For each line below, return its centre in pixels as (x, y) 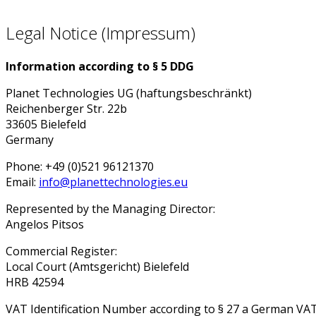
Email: (22, 182)
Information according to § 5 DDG (100, 66)
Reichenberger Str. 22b (66, 108)
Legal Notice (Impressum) (101, 32)
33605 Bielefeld (46, 124)
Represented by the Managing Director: (110, 208)
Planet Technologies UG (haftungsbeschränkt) (129, 93)
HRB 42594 (35, 282)
